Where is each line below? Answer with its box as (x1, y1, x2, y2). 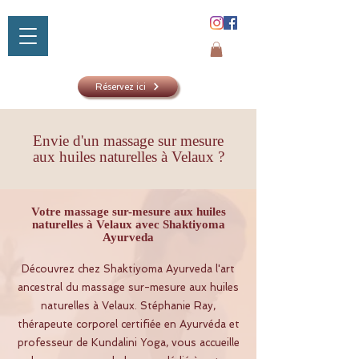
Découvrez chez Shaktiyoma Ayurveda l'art (22, 263, 235, 276)
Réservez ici (95, 81, 146, 92)
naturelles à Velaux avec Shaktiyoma (31, 218, 225, 232)
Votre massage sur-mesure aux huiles (30, 205, 226, 219)
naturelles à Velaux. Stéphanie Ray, (41, 300, 216, 313)
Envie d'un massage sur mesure (33, 132, 224, 150)
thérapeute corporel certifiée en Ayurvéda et (17, 318, 240, 331)
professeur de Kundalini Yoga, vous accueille (17, 337, 240, 349)
